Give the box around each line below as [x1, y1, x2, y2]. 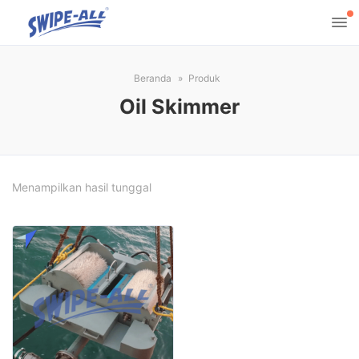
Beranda [133, 72, 171, 84]
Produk [188, 72, 220, 84]
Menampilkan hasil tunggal [12, 180, 151, 194]
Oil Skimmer [119, 95, 240, 119]
